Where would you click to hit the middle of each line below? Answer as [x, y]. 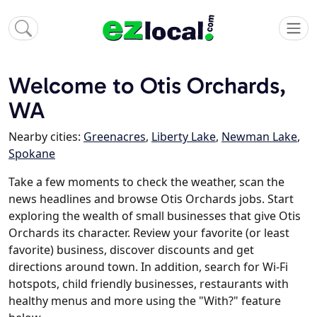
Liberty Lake [184, 137]
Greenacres [115, 137]
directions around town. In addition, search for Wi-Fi [148, 267]
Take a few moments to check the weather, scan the [146, 182]
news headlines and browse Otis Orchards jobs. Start [151, 199]
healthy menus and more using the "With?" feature [145, 301]
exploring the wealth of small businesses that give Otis [155, 216]
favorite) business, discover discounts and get [131, 250]
